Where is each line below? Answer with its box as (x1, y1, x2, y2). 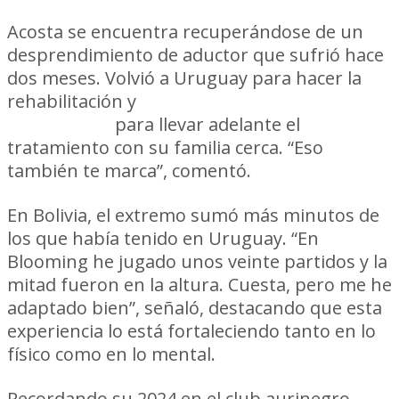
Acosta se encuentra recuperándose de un (7, 20, 363, 44)
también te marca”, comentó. (7, 159, 251, 183)
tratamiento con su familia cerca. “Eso (7, 135, 323, 159)
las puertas (7, 112, 110, 136)
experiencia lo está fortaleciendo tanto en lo (7, 319, 376, 343)
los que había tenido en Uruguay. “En (7, 226, 319, 250)
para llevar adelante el (110, 112, 300, 136)
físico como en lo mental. (7, 342, 216, 366)
